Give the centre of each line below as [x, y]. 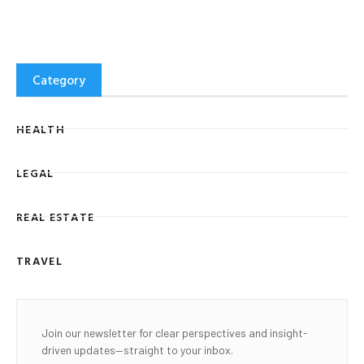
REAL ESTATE [56, 216]
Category [59, 80]
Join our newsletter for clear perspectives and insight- [175, 332]
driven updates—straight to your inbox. [137, 349]
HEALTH [41, 128]
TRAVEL [39, 260]
